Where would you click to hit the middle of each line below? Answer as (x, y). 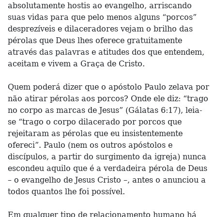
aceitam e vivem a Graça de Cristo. (76, 64)
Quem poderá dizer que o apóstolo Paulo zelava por (108, 87)
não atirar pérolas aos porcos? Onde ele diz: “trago (108, 99)
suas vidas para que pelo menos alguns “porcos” (102, 17)
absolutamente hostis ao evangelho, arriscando (100, 6)
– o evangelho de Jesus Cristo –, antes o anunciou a (107, 180)
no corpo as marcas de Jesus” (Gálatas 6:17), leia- (105, 110)
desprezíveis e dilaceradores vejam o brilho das (100, 29)
